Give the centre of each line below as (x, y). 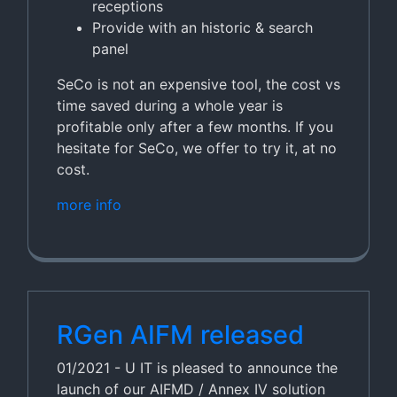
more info (89, 205)
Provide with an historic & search (202, 27)
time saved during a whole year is (170, 105)
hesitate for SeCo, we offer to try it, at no (197, 148)
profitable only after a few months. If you (195, 127)
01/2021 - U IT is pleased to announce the (197, 368)
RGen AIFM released (180, 335)
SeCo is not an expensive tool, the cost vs (198, 84)
